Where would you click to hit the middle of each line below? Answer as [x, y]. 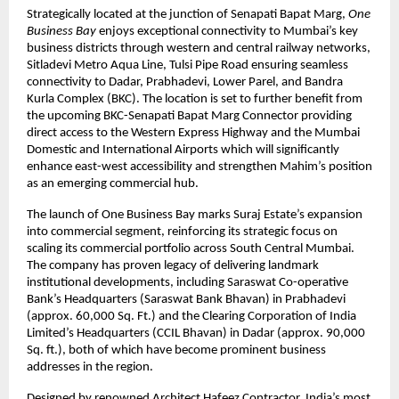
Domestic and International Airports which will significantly [183, 151]
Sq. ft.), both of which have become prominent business [176, 351]
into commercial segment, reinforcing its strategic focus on [182, 232]
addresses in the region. [90, 368]
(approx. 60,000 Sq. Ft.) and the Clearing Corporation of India [191, 317]
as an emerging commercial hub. [114, 184]
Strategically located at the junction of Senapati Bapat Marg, [187, 15]
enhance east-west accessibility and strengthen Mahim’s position [199, 167]
